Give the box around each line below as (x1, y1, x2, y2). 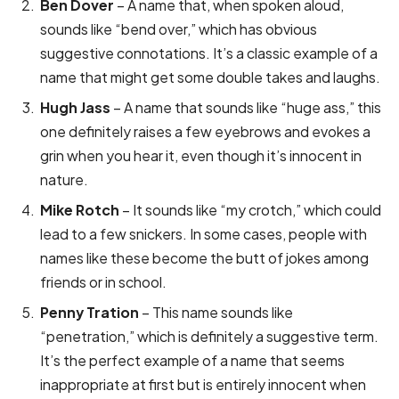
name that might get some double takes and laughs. (40, 68, 380, 87)
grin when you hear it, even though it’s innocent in (40, 146, 362, 166)
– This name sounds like (139, 303, 293, 322)
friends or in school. (40, 273, 167, 292)
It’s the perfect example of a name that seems (40, 351, 345, 370)
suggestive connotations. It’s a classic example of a (40, 44, 378, 63)
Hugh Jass (40, 98, 110, 118)
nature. (40, 170, 88, 190)
